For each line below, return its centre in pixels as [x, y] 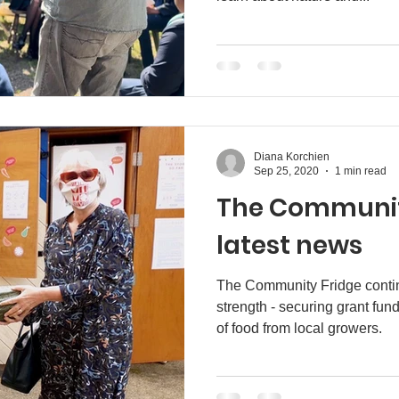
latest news [289, 245]
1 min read [361, 171]
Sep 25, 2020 [286, 171]
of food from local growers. [299, 328]
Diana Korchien [292, 156]
